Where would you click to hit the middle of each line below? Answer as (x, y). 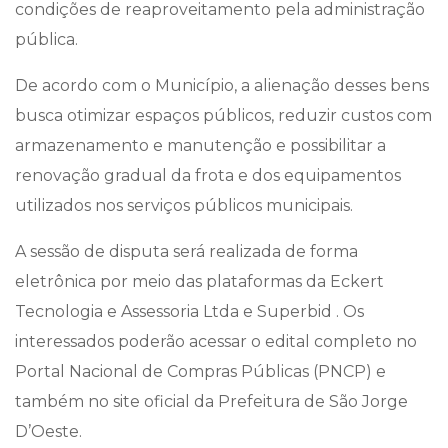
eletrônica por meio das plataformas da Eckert (199, 281)
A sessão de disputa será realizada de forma (186, 251)
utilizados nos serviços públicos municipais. (184, 205)
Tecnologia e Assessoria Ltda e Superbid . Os (189, 311)
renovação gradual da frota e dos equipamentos (208, 175)
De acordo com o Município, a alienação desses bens (222, 85)
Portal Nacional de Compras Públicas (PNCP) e (200, 371)
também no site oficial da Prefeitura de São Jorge (211, 401)
